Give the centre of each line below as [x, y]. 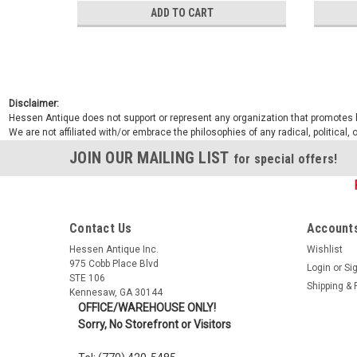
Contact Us [101, 228]
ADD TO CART [182, 12]
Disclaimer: [33, 103]
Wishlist [324, 249]
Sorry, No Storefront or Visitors [154, 324]
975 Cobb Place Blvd [114, 263]
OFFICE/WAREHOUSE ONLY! [147, 307]
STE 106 [87, 278]
